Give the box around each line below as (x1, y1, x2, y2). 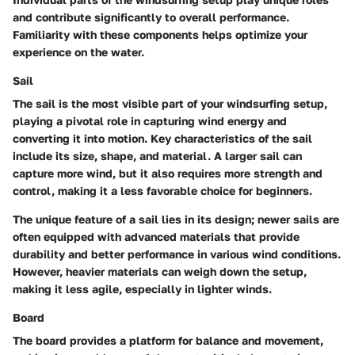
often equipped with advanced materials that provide (13, 229, 300, 243)
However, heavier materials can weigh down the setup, (13, 264, 307, 278)
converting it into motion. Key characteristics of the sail (13, 131, 312, 145)
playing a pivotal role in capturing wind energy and (13, 113, 287, 128)
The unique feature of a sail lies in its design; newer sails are (13, 212, 339, 226)
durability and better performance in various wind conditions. (13, 246, 341, 261)
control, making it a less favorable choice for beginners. (13, 183, 312, 197)
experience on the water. (13, 44, 144, 59)
